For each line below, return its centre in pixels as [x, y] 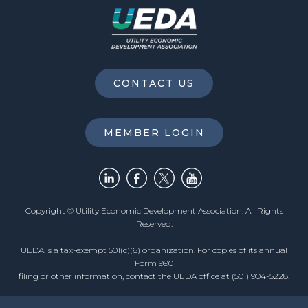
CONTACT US [154, 83]
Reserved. [154, 223]
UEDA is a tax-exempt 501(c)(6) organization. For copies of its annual [154, 250]
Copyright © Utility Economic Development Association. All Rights [154, 210]
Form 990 [154, 263]
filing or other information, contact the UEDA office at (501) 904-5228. [154, 276]
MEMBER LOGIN [154, 132]
